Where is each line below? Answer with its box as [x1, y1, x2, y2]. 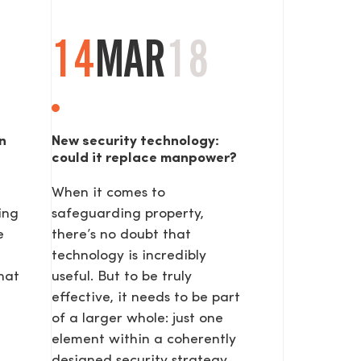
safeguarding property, [52, 207, 204, 222]
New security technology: [52, 135, 219, 149]
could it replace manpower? [52, 151, 237, 166]
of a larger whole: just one [52, 312, 223, 326]
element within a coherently [52, 333, 236, 347]
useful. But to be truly [52, 270, 192, 284]
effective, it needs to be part [52, 291, 240, 305]
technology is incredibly [52, 249, 206, 263]
